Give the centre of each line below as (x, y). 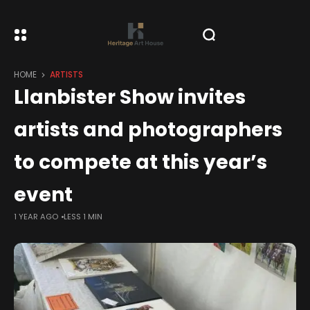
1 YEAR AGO (36, 217)
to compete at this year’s (140, 162)
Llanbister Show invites (130, 97)
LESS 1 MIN (83, 217)
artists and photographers (148, 130)
